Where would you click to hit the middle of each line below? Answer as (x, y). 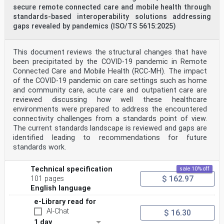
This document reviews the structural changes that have (110, 52)
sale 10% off (194, 169)
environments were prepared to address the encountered (110, 109)
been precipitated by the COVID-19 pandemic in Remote (110, 62)
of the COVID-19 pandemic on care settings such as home (110, 81)
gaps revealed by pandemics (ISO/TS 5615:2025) (94, 26)
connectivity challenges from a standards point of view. (110, 119)
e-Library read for (65, 202)
